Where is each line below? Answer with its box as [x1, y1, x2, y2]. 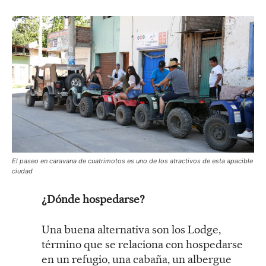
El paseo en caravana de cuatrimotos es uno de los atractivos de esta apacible [12, 156, 253, 165]
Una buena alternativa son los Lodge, [42, 222, 221, 236]
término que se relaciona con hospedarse [42, 237, 243, 251]
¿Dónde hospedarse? [42, 192, 145, 206]
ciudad [12, 166, 33, 175]
